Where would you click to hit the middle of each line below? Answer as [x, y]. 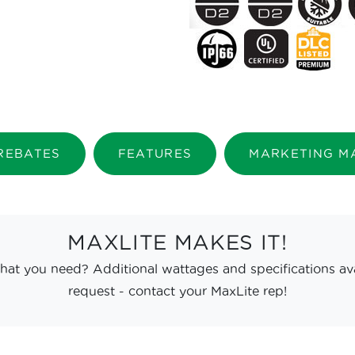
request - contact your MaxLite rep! [177, 291]
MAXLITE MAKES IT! [177, 242]
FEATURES [155, 153]
